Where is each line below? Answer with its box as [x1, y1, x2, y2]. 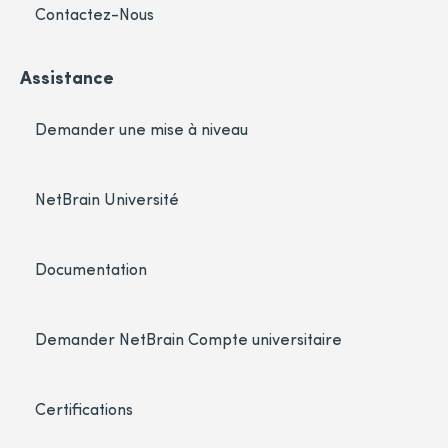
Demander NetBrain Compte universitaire [35, 328, 342, 350]
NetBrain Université [35, 188, 179, 210]
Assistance [20, 64, 114, 90]
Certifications [35, 398, 133, 420]
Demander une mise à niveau [35, 118, 248, 140]
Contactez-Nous [35, 3, 154, 25]
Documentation [35, 258, 147, 280]
